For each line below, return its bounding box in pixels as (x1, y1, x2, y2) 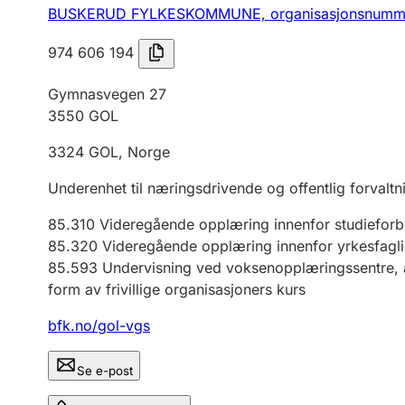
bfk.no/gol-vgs (48, 316, 150, 334)
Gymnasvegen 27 (48, 85, 166, 103)
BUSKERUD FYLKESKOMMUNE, (48, 5, 270, 23)
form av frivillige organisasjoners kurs (48, 280, 306, 298)
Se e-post (77, 363, 133, 378)
